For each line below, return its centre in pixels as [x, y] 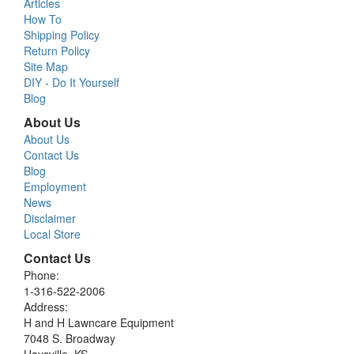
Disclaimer [50, 218]
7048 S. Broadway [70, 339]
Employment [55, 187]
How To [43, 19]
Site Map [46, 67]
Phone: [41, 275]
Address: [46, 307]
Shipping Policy [62, 35]
